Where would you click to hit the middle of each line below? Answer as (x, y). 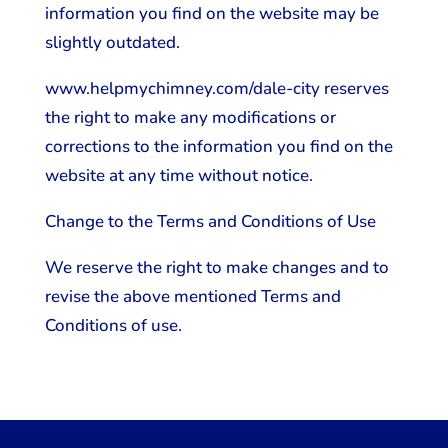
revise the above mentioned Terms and (192, 296)
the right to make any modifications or (190, 117)
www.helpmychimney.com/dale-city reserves (216, 88)
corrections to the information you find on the (218, 146)
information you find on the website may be (211, 13)
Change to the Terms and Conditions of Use (210, 221)
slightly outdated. (112, 42)
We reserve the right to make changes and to (216, 267)
